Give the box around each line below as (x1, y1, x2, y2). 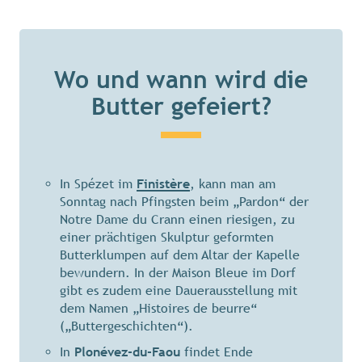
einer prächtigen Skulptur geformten (60, 229, 274, 246)
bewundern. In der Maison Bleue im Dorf (60, 265, 296, 281)
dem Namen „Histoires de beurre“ (60, 301, 257, 317)
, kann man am (190, 176, 276, 192)
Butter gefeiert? (90, 92, 271, 121)
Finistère (137, 176, 190, 192)
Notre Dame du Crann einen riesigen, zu (60, 212, 295, 228)
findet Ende (180, 344, 253, 360)
